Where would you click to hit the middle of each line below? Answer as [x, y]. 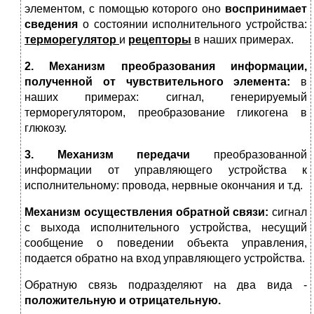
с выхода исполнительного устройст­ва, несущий [166, 228]
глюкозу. [46, 128]
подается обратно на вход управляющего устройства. [165, 259]
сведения [51, 25]
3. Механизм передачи [108, 155]
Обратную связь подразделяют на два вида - [166, 285]
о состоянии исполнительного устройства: [192, 25]
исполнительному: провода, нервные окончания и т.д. [164, 186]
